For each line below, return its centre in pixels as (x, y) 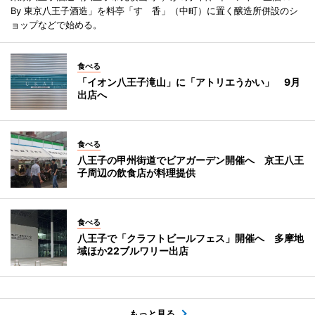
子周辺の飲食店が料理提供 (136, 172)
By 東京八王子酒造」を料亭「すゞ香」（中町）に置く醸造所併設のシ (154, 10)
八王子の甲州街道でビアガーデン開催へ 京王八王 (191, 160)
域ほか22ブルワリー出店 (133, 250)
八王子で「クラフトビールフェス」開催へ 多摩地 (191, 238)
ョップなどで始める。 (56, 24)
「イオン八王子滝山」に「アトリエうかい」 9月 (189, 82)
